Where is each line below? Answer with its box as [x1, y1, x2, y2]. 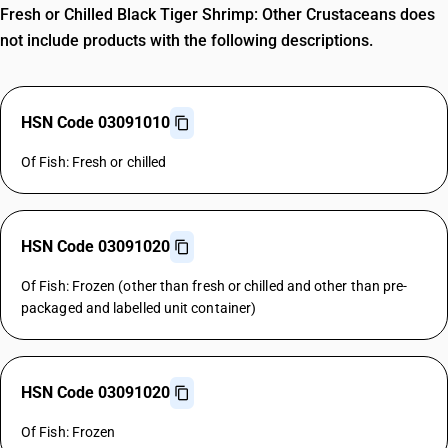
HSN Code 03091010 [21, 113, 170, 132]
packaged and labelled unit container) [21, 300, 257, 316]
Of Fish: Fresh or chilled [21, 154, 167, 170]
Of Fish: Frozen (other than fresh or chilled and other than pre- [21, 278, 408, 294]
